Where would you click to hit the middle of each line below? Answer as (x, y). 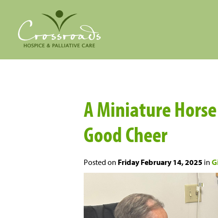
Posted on (101, 162)
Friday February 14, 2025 (160, 162)
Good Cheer (126, 134)
